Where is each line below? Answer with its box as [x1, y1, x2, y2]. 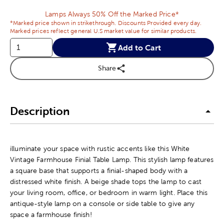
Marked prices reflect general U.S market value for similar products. [10, 27, 197, 34]
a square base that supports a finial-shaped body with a [10, 166, 188, 174]
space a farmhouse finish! [10, 210, 92, 218]
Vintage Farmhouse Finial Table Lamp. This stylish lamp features [10, 155, 214, 163]
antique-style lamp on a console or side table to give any [10, 199, 195, 207]
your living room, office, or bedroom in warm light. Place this [10, 188, 208, 196]
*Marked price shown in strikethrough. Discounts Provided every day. [10, 19, 202, 26]
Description [10, 105, 69, 118]
